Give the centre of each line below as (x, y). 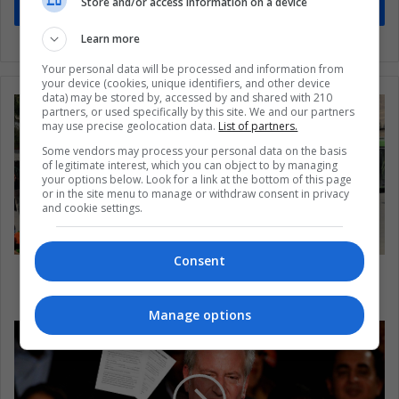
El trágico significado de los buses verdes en (199, 273)
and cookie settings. (93, 208)
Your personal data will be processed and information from (193, 69)
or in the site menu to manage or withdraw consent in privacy (196, 194)
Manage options (199, 314)
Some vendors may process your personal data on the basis (195, 151)
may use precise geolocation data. (130, 126)
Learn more (111, 39)
